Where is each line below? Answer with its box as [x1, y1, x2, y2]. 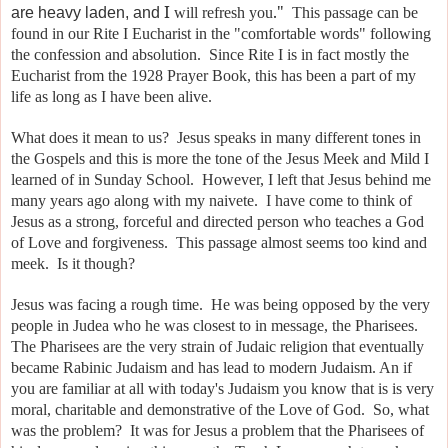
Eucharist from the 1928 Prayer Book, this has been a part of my [11, 67, 416, 85]
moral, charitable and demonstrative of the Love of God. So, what [11, 401, 429, 419]
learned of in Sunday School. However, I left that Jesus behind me [11, 171, 431, 189]
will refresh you [174, 4, 273, 22]
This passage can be [292, 4, 418, 22]
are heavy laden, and [11, 4, 164, 22]
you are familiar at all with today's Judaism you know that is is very [11, 380, 434, 398]
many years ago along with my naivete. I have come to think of [11, 192, 412, 210]
